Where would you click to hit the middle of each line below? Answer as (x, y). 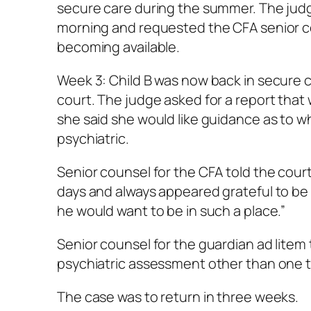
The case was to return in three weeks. (178, 297)
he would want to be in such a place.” (171, 211)
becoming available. (119, 47)
